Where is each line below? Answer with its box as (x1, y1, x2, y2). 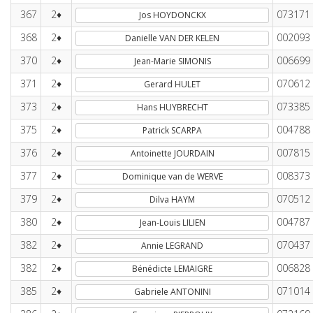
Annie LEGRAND (141, 240, 203, 252)
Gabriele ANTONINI (133, 286, 211, 298)
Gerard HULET (144, 78, 201, 90)
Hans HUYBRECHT (136, 101, 208, 113)
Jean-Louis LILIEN (139, 217, 205, 228)
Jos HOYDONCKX (138, 9, 206, 21)
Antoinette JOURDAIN (130, 147, 214, 159)
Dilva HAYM (150, 194, 195, 205)
